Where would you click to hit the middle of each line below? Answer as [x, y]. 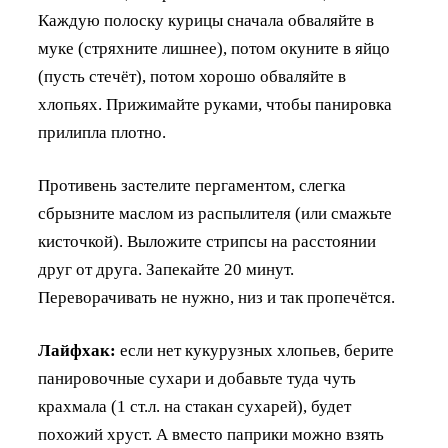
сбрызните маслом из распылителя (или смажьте [215, 214]
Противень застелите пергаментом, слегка [192, 186]
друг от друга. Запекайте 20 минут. [166, 270]
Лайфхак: [77, 351]
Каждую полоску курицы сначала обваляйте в [206, 21]
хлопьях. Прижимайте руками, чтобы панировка [215, 105]
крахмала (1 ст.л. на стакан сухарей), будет [194, 407]
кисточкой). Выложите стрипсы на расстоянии [207, 242]
